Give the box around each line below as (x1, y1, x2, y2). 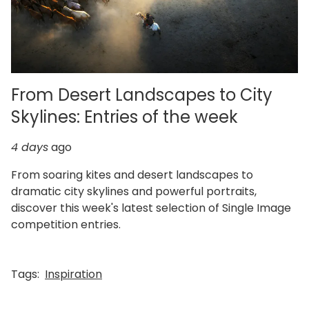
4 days (11, 139, 48, 155)
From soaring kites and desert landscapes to (11, 166, 253, 183)
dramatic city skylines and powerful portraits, (11, 183, 257, 199)
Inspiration (45, 266, 102, 282)
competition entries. (11, 216, 121, 232)
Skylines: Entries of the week (11, 105, 238, 128)
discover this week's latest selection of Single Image (11, 199, 291, 216)
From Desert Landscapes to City (11, 83, 272, 106)
